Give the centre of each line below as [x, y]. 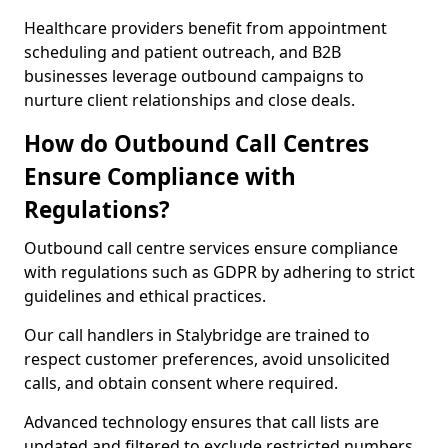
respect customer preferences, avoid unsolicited [207, 359]
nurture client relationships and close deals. [189, 100]
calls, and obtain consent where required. [181, 383]
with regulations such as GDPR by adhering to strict [219, 272]
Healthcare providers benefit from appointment [205, 28]
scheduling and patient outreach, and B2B [182, 52]
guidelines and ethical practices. [147, 296]
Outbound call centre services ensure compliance [211, 248]
